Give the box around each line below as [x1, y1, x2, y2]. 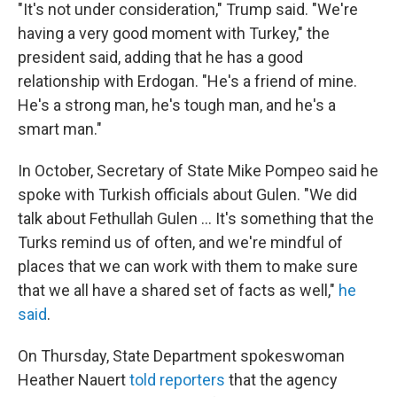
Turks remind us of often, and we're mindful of [18, 233, 343, 252]
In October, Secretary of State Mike [18, 161, 261, 180]
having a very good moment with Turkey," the [18, 24, 330, 43]
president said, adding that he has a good [18, 48, 303, 66]
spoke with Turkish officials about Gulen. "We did [18, 185, 357, 204]
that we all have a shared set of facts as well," [18, 281, 339, 300]
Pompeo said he [265, 161, 378, 180]
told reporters [129, 370, 225, 389]
